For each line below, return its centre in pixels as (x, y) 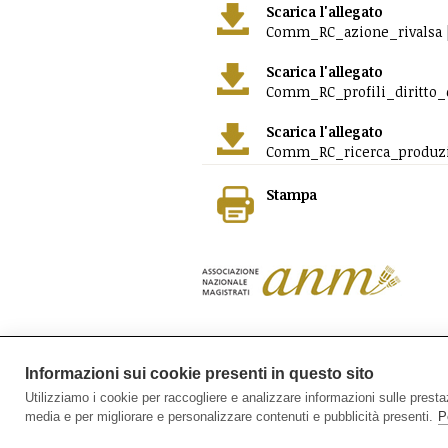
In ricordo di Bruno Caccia (312, 368)
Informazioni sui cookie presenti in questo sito (199, 373)
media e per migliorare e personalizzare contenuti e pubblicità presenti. (229, 416)
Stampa (292, 194)
